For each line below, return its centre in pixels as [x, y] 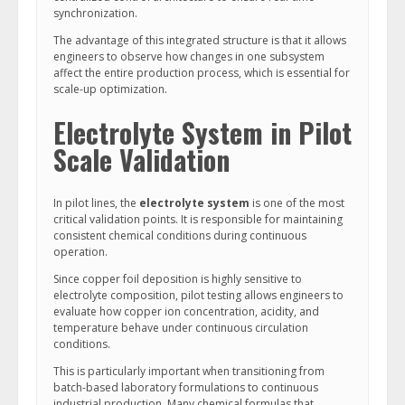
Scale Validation [141, 160]
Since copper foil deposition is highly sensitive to [178, 279]
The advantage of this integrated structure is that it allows [200, 40]
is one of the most [297, 203]
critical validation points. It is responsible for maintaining [198, 219]
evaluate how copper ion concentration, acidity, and [186, 311]
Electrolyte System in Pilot [202, 132]
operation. [80, 252]
